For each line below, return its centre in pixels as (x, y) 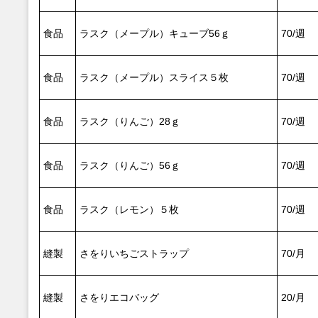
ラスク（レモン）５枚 (129, 209)
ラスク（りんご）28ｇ (130, 121)
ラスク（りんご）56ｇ (130, 165)
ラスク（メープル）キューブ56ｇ (155, 33)
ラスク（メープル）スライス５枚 (154, 77)
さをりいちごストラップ (134, 253)
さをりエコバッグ (119, 297)
